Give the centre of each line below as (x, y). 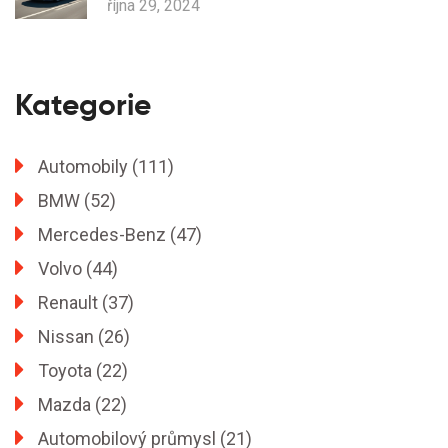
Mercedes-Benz (104, 234)
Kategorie (83, 104)
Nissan (68, 336)
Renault (70, 302)
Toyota (67, 370)
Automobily (85, 166)
